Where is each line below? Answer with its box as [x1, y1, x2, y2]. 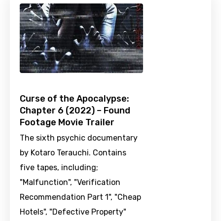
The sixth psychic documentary [20, 133, 138, 143]
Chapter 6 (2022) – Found [20, 105, 130, 116]
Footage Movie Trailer [20, 117, 114, 128]
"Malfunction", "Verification [20, 178, 120, 187]
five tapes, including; [20, 163, 98, 173]
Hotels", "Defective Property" [20, 207, 126, 217]
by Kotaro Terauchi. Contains [20, 148, 126, 158]
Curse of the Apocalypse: [20, 93, 129, 105]
